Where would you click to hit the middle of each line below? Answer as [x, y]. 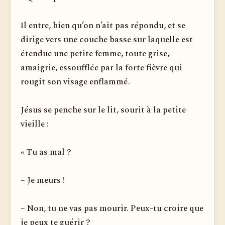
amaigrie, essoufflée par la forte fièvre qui [101, 68]
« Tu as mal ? [46, 152]
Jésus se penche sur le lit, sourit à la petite [103, 110]
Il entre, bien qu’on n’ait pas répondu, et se [103, 26]
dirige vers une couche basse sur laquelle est [107, 40]
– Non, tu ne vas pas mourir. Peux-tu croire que [112, 208]
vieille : [35, 124]
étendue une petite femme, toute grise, [95, 54]
